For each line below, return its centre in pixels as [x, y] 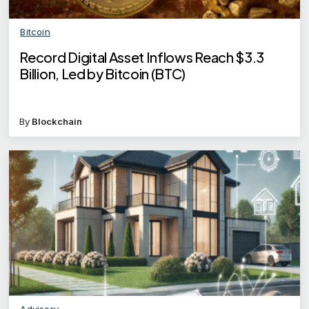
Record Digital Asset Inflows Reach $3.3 [142, 57]
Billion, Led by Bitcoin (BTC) [103, 74]
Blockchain [57, 122]
